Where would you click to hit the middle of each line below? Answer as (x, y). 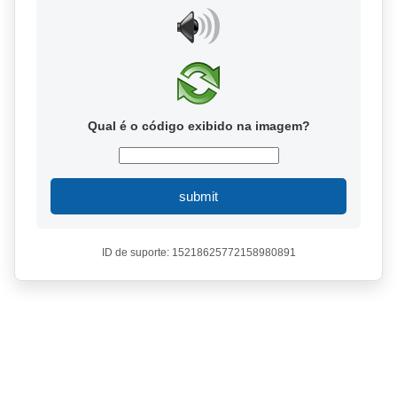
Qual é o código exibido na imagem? (198, 126)
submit (198, 196)
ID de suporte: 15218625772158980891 (198, 253)
